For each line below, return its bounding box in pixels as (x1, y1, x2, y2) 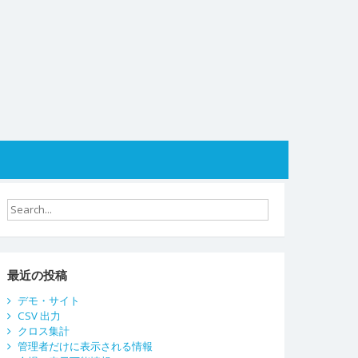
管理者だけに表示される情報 (18, 339, 153, 354)
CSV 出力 (18, 308, 62, 324)
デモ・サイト (18, 293, 81, 308)
